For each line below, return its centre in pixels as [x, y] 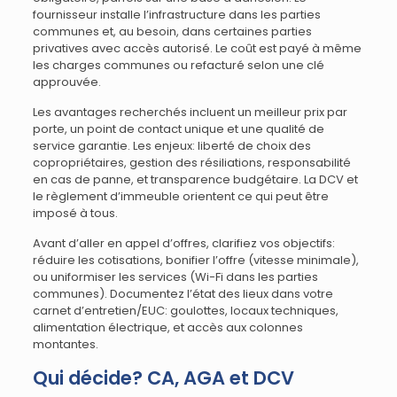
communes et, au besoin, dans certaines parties [172, 31]
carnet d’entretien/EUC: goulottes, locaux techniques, [185, 311]
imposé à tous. [75, 213]
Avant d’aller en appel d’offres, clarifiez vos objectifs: [183, 243]
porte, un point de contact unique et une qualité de [178, 129]
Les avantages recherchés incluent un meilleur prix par [190, 112]
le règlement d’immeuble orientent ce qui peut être [180, 196]
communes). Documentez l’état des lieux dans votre [183, 294]
